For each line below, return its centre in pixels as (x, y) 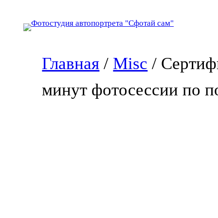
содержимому (29, 35)
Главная (71, 64)
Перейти (18, 9)
